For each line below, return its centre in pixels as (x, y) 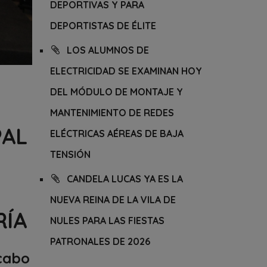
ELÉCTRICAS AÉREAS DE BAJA (117, 133)
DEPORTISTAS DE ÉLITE (103, 26)
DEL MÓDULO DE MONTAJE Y (116, 92)
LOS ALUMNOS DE (108, 50)
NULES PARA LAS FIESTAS (107, 221)
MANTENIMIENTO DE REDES (112, 113)
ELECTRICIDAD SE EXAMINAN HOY (126, 71)
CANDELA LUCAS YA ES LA (125, 179)
